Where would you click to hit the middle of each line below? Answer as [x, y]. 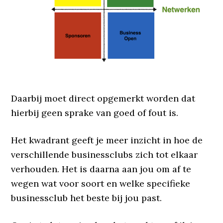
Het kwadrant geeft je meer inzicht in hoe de [107, 140]
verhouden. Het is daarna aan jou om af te [101, 169]
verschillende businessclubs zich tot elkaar [105, 154]
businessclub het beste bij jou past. [87, 198]
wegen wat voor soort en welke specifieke [101, 183]
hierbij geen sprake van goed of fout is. [95, 112]
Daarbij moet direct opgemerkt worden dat [103, 98]
